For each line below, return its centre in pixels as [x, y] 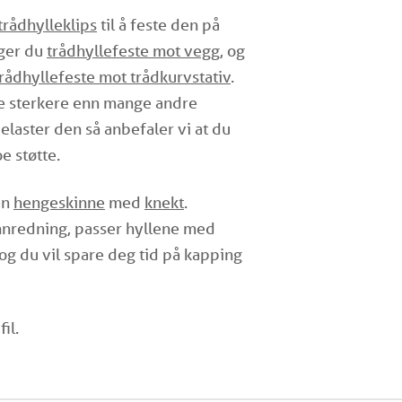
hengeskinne [59, 202]
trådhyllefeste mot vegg [133, 50]
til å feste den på [158, 24]
